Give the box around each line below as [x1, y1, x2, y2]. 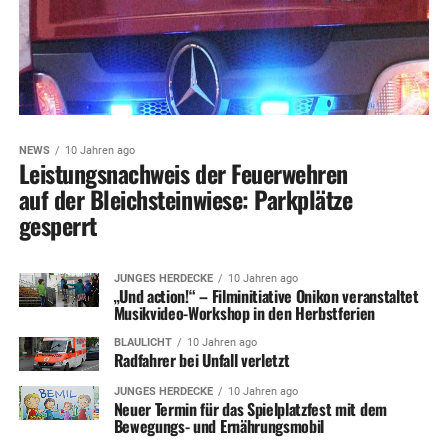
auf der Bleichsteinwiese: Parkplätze [18, 180, 353, 217]
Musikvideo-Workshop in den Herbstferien [113, 300, 376, 325]
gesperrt [18, 206, 97, 243]
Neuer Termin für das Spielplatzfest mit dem [113, 396, 387, 421]
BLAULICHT [113, 335, 172, 349]
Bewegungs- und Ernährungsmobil [113, 413, 325, 438]
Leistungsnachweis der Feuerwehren [18, 154, 348, 191]
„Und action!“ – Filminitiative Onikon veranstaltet [113, 283, 419, 308]
